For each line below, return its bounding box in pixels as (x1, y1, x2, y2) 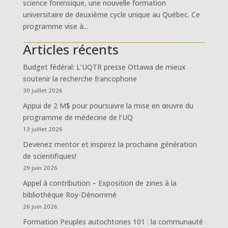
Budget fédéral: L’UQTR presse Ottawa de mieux (22, 62, 186, 72)
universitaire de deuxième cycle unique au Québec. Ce (22, 10, 200, 19)
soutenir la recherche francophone (22, 74, 137, 83)
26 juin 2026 (22, 203, 58, 210)
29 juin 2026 (22, 164, 58, 172)
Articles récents (22, 40, 119, 59)
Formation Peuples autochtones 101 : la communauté (22, 217, 203, 226)
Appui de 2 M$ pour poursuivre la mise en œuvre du (22, 101, 193, 110)
